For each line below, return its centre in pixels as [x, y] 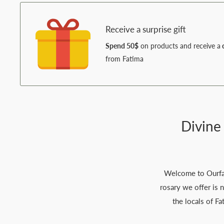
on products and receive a [179, 45]
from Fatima [124, 58]
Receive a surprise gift [146, 29]
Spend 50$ [122, 45]
